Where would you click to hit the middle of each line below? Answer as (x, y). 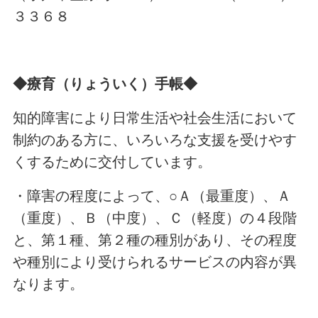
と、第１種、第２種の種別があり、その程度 (154, 240)
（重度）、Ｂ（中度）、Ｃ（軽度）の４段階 (154, 218)
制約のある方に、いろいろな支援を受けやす (154, 140)
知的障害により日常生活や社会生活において (154, 118)
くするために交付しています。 (112, 162)
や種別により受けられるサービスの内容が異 (154, 262)
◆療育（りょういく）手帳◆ (105, 84)
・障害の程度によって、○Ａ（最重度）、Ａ (152, 196)
